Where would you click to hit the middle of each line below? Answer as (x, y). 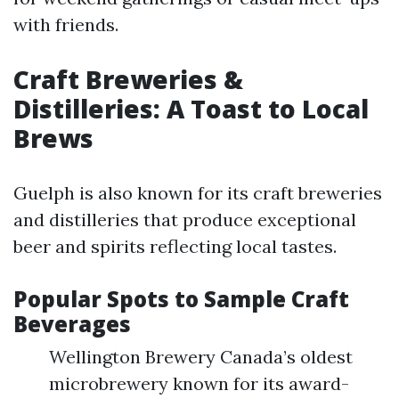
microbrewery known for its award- (199, 383)
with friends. (66, 24)
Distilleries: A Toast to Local (191, 109)
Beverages (72, 324)
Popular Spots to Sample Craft (181, 299)
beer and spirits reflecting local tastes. (175, 246)
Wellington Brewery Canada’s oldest (201, 357)
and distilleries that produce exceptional (185, 220)
